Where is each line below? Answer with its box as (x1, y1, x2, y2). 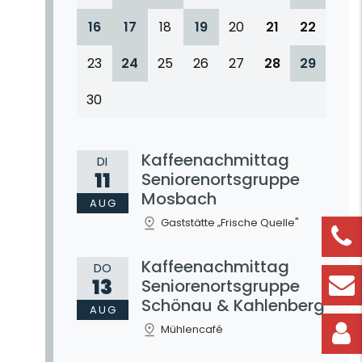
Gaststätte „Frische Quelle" (160, 215, 299, 229)
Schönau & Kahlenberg (141, 293, 325, 317)
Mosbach (141, 187, 217, 210)
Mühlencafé (160, 322, 223, 336)
